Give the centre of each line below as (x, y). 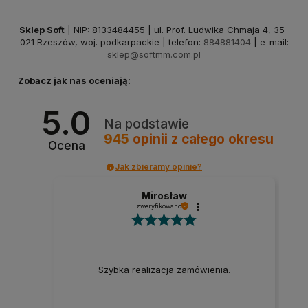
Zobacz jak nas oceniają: (74, 81)
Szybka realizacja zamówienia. (164, 270)
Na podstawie (147, 124)
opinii (151, 139)
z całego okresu (223, 139)
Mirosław (164, 196)
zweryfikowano (158, 206)
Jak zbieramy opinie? (158, 167)
